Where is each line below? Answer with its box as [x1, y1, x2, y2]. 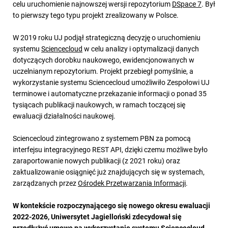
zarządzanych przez [13, 178, 78, 188]
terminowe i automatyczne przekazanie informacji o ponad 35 [13, 88, 207, 98]
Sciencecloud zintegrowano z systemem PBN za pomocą [13, 133, 191, 143]
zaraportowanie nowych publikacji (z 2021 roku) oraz [13, 155, 180, 165]
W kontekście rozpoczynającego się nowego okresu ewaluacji [13, 200, 210, 210]
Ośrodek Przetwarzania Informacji [78, 178, 186, 188]
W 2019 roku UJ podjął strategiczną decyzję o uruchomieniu [13, 32, 201, 42]
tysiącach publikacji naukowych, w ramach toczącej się [13, 99, 185, 109]
